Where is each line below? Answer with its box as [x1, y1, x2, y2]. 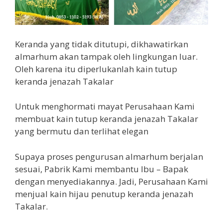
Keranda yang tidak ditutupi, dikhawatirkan [15, 38, 188, 50]
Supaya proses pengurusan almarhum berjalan [15, 150, 203, 162]
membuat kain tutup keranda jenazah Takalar [15, 113, 198, 124]
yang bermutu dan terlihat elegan [15, 125, 148, 137]
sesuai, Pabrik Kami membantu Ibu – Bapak [15, 163, 188, 175]
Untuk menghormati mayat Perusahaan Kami [15, 101, 195, 112]
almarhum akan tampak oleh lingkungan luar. [15, 50, 198, 62]
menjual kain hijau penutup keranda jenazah [15, 188, 193, 200]
